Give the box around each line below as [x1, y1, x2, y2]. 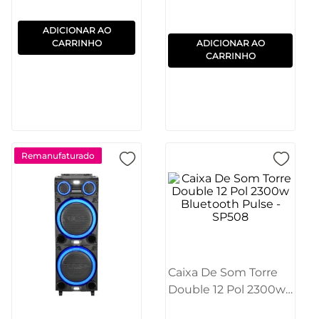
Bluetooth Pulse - [168, 299, 268, 313]
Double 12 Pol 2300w [168, 282, 286, 296]
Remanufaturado [21, 150, 95, 161]
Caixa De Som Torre [168, 265, 278, 279]
